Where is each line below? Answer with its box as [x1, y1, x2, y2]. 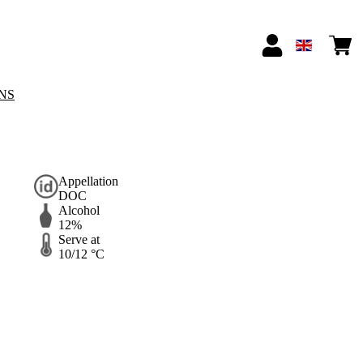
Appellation [58, 174, 118, 189]
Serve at [58, 233, 100, 247]
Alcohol [58, 203, 100, 218]
